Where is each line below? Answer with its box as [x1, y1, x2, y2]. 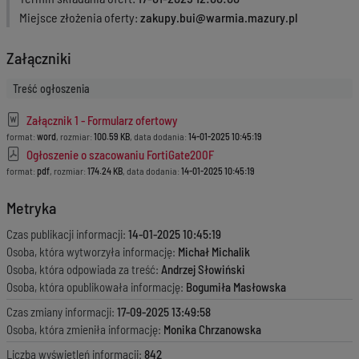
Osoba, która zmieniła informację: [6, 322, 163, 337]
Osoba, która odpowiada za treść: [6, 262, 161, 276]
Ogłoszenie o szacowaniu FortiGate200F [24, 147, 214, 162]
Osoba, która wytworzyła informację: [6, 244, 178, 259]
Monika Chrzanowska [163, 322, 261, 337]
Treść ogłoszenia [13, 82, 90, 95]
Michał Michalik [178, 244, 250, 259]
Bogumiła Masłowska [186, 280, 286, 294]
